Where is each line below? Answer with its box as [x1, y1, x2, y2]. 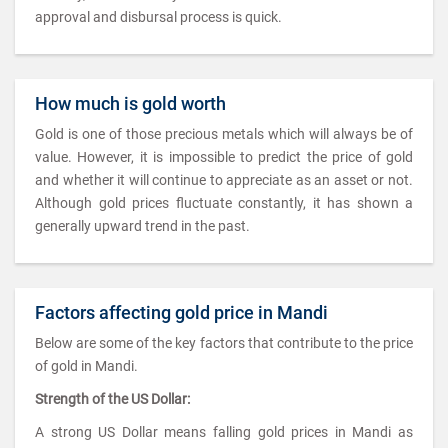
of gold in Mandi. [35, 358, 138, 374]
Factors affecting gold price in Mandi [35, 302, 328, 323]
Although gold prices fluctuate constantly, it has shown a [35, 195, 413, 211]
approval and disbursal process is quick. [35, 9, 282, 25]
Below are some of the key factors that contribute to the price [35, 335, 413, 351]
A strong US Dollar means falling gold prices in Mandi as [35, 424, 413, 440]
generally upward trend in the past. [35, 218, 250, 234]
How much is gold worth [35, 93, 226, 114]
